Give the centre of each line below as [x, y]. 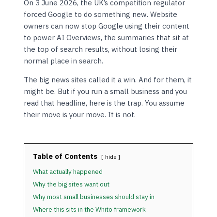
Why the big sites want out [71, 184]
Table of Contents [65, 156]
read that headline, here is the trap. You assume [104, 103]
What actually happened [68, 172]
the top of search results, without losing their [101, 49]
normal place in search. [64, 61]
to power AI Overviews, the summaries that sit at [107, 38]
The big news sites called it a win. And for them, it [108, 80]
